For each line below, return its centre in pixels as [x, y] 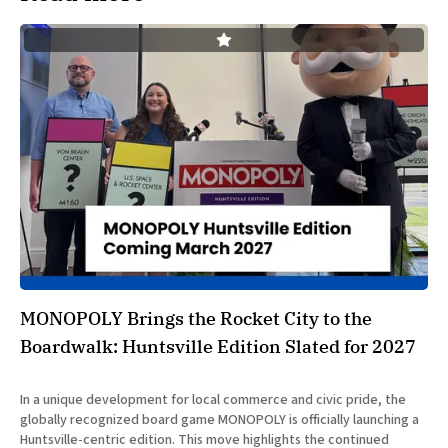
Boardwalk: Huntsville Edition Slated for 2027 [218, 347]
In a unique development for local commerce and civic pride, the [213, 400]
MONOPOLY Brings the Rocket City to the [196, 319]
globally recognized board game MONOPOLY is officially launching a [219, 420]
